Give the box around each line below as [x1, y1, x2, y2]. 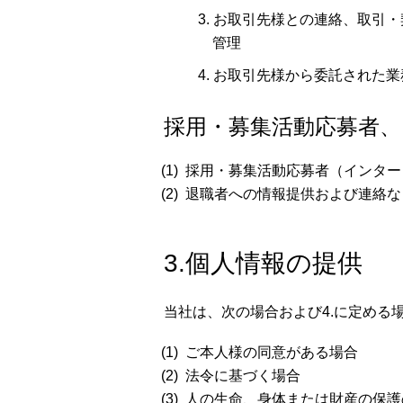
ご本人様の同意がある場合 [185, 344, 358, 360]
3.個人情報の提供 [164, 248, 363, 277]
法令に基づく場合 [185, 367, 300, 383]
